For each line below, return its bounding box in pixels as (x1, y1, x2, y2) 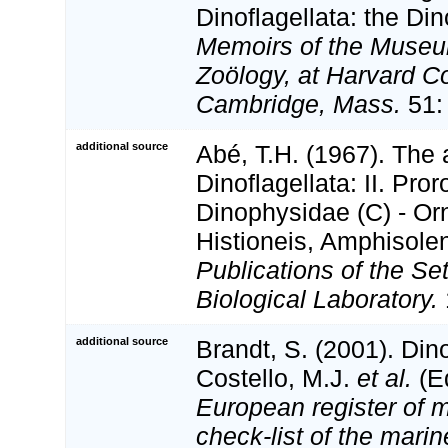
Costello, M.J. (196, 363, 357, 392)
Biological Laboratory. (196, 284, 438, 313)
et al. (357, 363, 412, 392)
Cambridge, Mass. (196, 89, 401, 118)
